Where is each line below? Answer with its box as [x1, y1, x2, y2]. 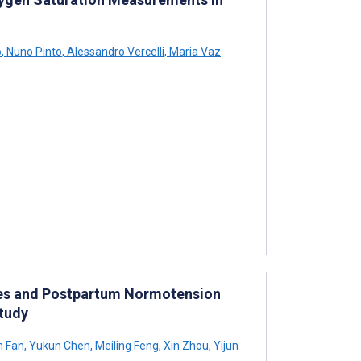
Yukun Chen [27, 338, 90, 352]
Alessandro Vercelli [64, 44, 164, 58]
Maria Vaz [167, 44, 221, 58]
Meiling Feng [93, 338, 159, 352]
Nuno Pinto [4, 44, 62, 58]
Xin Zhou [161, 338, 209, 352]
